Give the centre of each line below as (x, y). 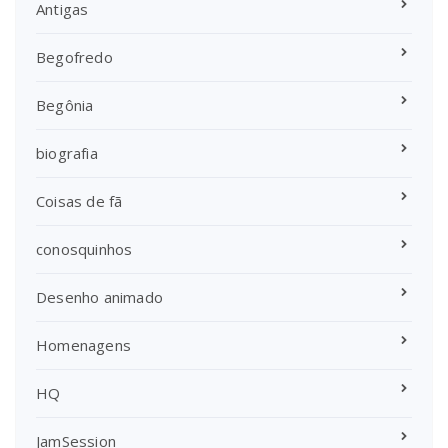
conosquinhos (84, 249)
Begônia (65, 105)
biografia (67, 153)
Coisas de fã (79, 201)
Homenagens (83, 345)
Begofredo (74, 57)
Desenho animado (99, 297)
